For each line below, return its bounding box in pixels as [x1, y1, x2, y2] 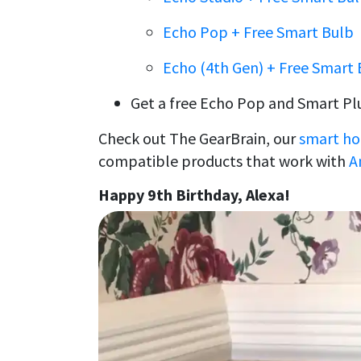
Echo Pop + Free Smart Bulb [163, 21, 354, 42]
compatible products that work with [98, 150, 349, 171]
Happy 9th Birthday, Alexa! [98, 184, 290, 205]
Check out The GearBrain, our [98, 127, 299, 148]
